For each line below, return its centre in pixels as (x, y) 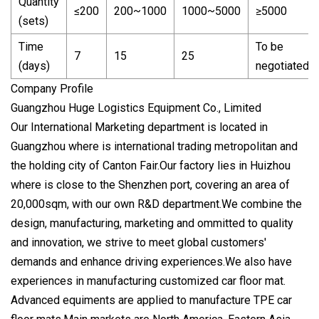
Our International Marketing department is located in (139, 127)
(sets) (33, 21)
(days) (34, 66)
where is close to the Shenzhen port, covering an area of (150, 184)
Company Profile (52, 88)
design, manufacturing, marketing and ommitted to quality (152, 223)
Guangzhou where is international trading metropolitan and (154, 146)
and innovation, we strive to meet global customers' (138, 242)
